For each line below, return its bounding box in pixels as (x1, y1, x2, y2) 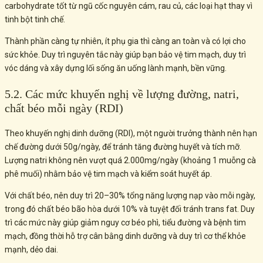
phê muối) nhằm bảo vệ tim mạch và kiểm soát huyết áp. (5, 169, 214, 179)
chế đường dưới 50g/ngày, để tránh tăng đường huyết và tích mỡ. (5, 142, 241, 152)
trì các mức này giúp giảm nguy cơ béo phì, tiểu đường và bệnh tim (5, 218, 246, 228)
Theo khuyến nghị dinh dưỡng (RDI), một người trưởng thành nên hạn (5, 129, 257, 139)
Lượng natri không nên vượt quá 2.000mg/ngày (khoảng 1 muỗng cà (5, 156, 256, 166)
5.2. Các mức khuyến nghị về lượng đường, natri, (5, 87, 239, 101)
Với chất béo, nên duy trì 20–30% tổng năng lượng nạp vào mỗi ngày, (5, 191, 255, 201)
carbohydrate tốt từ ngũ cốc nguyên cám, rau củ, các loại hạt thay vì (5, 1, 252, 11)
